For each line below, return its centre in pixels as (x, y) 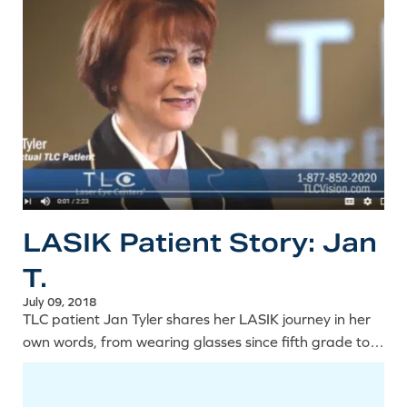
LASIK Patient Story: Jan (200, 243)
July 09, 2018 (60, 303)
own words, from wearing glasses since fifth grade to (196, 342)
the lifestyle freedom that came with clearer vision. (189, 365)
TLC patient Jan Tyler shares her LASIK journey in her (197, 319)
